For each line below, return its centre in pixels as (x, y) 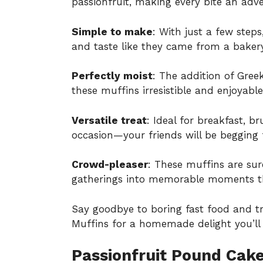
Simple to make (112, 31)
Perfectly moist (112, 76)
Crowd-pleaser (110, 165)
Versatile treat (109, 120)
